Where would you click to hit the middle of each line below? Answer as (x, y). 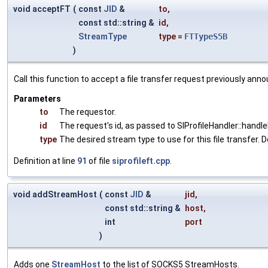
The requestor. (88, 112)
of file (99, 161)
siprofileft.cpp (141, 161)
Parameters (37, 98)
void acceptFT (42, 9)
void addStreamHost (55, 194)
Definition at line (45, 161)
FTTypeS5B (206, 36)
